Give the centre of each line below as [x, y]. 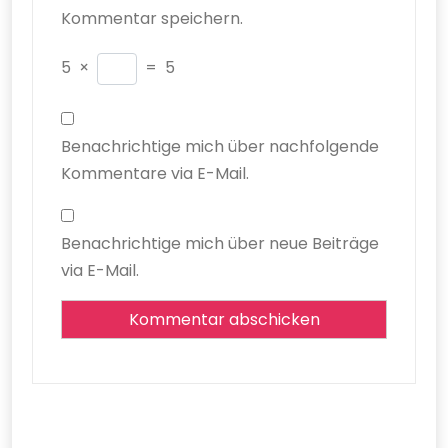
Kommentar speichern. [152, 18]
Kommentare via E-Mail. [155, 173]
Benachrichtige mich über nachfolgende [220, 146]
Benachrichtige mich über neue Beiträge [220, 243]
